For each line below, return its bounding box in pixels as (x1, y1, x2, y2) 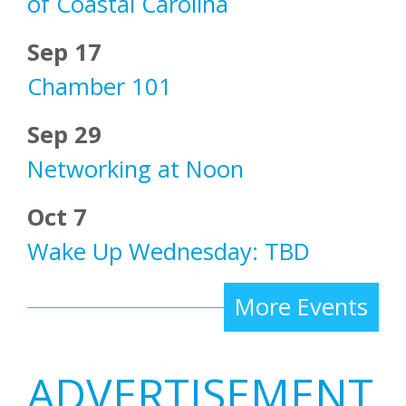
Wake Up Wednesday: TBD (27, 236, 310, 268)
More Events (235, 291, 368, 324)
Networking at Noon (27, 153, 244, 186)
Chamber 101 (27, 71, 172, 103)
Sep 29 (27, 119, 101, 151)
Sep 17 (27, 36, 101, 69)
